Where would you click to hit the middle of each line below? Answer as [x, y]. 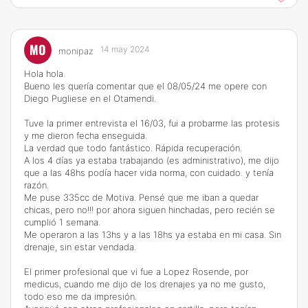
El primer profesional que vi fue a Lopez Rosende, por [136, 272]
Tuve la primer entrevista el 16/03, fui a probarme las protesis [152, 123]
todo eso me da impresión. [80, 296]
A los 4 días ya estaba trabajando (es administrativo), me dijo [152, 160]
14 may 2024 [125, 49]
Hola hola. [45, 74]
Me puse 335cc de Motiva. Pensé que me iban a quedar [141, 197]
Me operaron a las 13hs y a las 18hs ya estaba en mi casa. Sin [153, 234]
